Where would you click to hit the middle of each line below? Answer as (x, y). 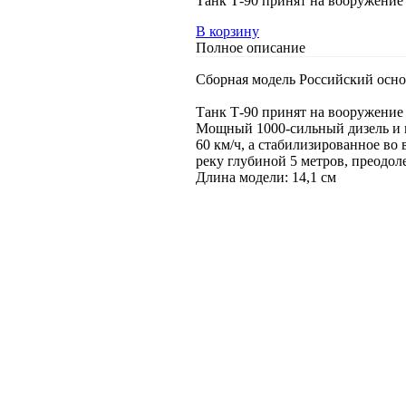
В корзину (227, 31)
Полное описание (251, 47)
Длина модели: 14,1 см (266, 177)
